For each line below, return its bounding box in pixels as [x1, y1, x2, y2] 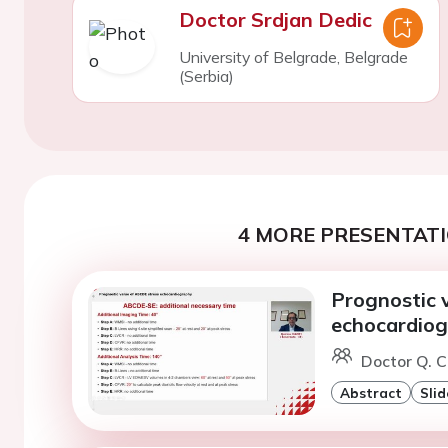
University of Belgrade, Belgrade [178, 47, 408, 67]
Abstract [339, 384, 402, 401]
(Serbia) [178, 66, 234, 86]
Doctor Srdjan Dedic [178, 7, 372, 32]
